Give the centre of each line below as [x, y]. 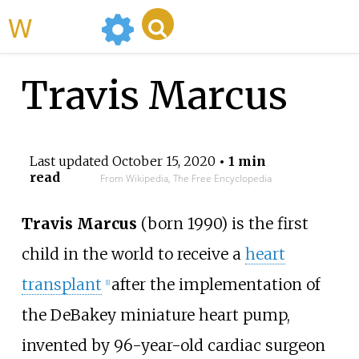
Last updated [71, 161]
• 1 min [240, 161]
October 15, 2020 [163, 161]
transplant [61, 285]
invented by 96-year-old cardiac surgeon [173, 346]
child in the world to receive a [133, 254]
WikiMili [63, 26]
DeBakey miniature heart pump [168, 315]
